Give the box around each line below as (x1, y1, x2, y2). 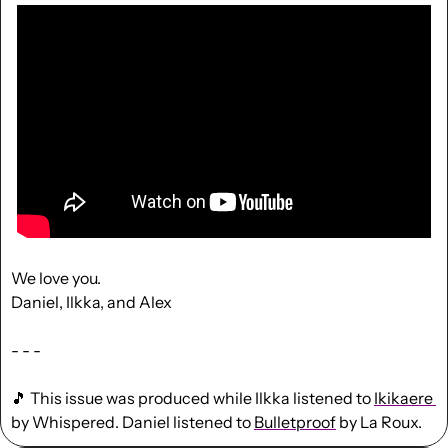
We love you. (11, 267, 101, 288)
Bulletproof (254, 411, 336, 432)
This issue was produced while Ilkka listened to (27, 387, 374, 408)
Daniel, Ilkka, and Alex (11, 291, 172, 312)
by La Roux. (336, 411, 422, 432)
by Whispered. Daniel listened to (11, 411, 254, 432)
